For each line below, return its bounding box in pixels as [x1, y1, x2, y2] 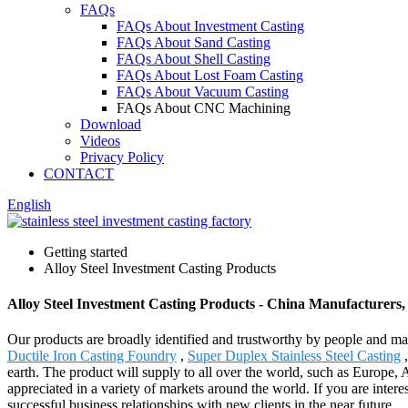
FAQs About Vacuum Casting [117, 83, 289, 99]
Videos [80, 132, 120, 148]
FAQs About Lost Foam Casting [117, 66, 303, 83]
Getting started [44, 243, 127, 260]
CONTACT [44, 165, 114, 181]
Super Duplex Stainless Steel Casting [188, 348, 401, 364]
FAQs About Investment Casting [117, 17, 304, 34]
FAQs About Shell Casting [117, 50, 270, 66]
